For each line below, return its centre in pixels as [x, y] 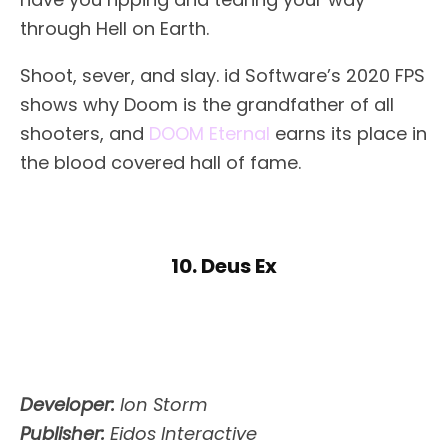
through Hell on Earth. [114, 29]
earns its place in [348, 134]
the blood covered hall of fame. [160, 163]
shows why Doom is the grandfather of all [207, 105]
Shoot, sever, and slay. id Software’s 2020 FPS [222, 76]
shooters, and [84, 134]
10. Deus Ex [224, 266]
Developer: [67, 405]
